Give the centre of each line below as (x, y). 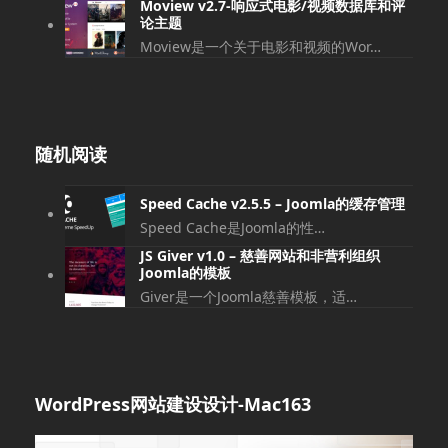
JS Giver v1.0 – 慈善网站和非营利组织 (259, 256)
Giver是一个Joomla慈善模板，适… (248, 297)
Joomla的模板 (185, 273)
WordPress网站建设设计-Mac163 (172, 404)
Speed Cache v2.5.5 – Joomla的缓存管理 (272, 203)
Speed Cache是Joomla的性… (232, 227)
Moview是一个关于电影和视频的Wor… (260, 47)
